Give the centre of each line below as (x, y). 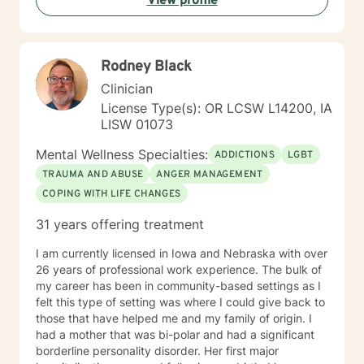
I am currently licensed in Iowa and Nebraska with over (182, 253)
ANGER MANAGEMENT (210, 175)
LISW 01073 (137, 124)
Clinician (127, 89)
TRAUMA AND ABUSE (93, 175)
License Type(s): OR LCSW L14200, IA (217, 108)
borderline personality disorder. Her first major (157, 351)
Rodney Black (146, 67)
